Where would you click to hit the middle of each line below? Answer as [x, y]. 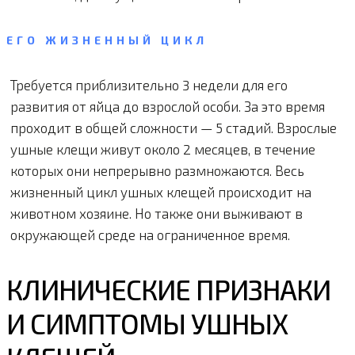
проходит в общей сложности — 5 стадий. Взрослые [174, 127]
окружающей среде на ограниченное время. [150, 234]
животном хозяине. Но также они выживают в [157, 213]
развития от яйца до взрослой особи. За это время [168, 106]
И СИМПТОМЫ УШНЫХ [147, 323]
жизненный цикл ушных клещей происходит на [161, 191]
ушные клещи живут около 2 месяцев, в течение [163, 149]
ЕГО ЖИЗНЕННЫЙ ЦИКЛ [107, 40]
